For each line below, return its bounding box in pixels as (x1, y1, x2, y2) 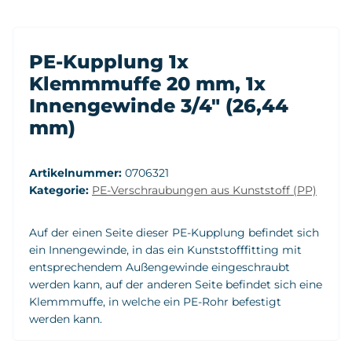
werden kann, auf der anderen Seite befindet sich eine (29, 277, 322, 291)
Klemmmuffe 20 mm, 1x (29, 71, 266, 95)
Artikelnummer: (29, 165, 125, 180)
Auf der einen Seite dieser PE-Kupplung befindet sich (29, 225, 319, 240)
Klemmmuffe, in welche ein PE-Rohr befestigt (29, 294, 281, 309)
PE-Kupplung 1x (29, 49, 189, 73)
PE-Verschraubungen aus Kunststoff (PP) (92, 182, 317, 197)
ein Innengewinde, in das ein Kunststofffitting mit (29, 242, 302, 257)
